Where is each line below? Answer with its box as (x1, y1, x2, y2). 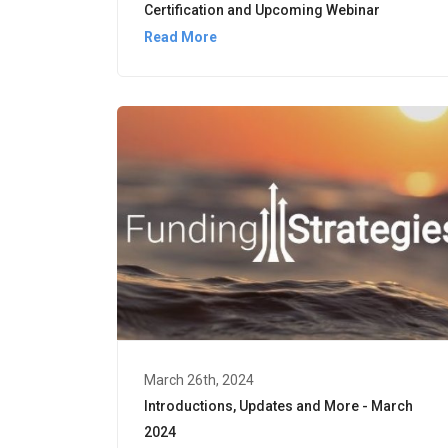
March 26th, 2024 (144, 371, 254, 388)
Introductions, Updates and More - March (144, 397, 413, 414)
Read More (144, 28, 217, 45)
